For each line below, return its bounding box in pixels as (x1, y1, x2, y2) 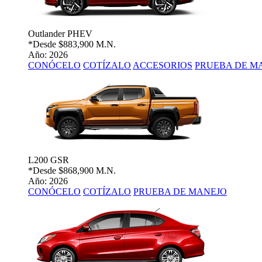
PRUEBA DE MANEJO (133, 187, 227, 197)
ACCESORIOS (133, 60, 192, 71)
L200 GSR (28, 155, 69, 166)
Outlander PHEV (28, 29, 92, 39)
